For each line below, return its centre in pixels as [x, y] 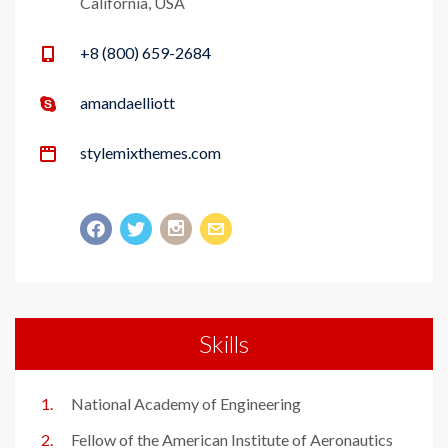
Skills [224, 343]
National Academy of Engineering [186, 403]
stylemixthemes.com [150, 152]
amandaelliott [127, 102]
